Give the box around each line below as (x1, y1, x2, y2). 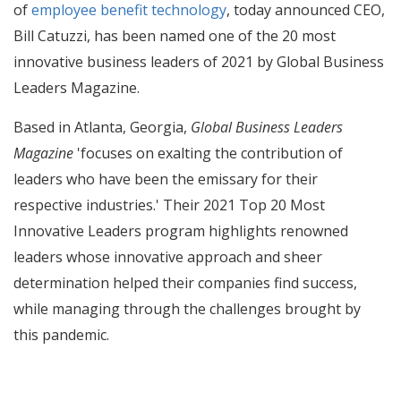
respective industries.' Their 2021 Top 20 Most (13, 194, 325, 215)
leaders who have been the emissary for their (13, 168, 318, 189)
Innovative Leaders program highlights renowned (13, 220, 348, 241)
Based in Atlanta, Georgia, (13, 116, 191, 137)
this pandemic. (13, 324, 109, 345)
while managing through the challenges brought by (13, 298, 361, 319)
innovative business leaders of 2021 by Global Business (13, 52, 384, 73)
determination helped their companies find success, (13, 272, 357, 293)
